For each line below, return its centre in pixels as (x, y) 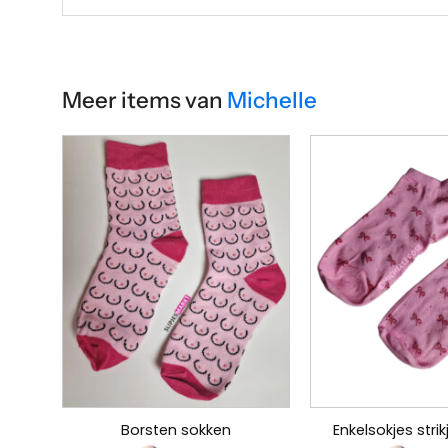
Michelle (272, 99)
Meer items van (144, 99)
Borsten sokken (176, 430)
